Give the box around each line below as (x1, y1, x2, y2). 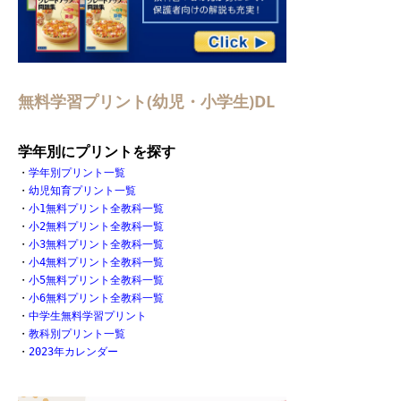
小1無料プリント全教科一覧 (29, 201, 164, 215)
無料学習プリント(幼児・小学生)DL (18, 90, 275, 112)
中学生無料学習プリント (29, 309, 147, 322)
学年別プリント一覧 (29, 166, 125, 179)
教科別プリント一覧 (29, 327, 125, 340)
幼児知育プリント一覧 (29, 183, 136, 197)
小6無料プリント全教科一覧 (29, 291, 164, 304)
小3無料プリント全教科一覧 (29, 237, 164, 251)
